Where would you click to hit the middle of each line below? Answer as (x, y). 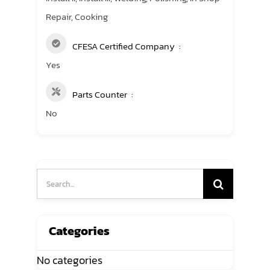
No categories (70, 260)
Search (52, 168)
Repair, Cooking (77, 17)
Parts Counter (100, 94)
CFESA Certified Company (124, 46)
